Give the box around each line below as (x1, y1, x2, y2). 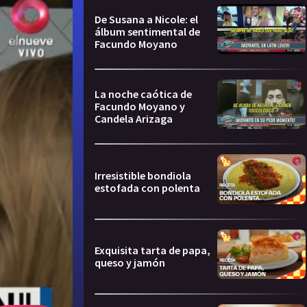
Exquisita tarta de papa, (95, 243, 210, 258)
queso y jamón (95, 256, 165, 270)
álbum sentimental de (95, 24, 200, 38)
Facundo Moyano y (95, 99, 185, 114)
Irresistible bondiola (95, 168, 191, 182)
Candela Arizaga (95, 112, 173, 126)
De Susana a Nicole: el (95, 12, 198, 26)
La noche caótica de (95, 87, 192, 101)
